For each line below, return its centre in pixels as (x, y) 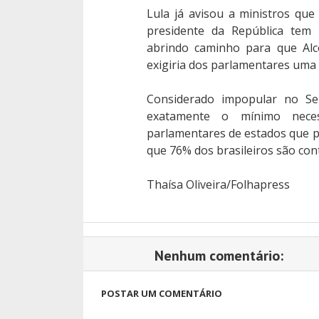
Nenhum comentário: (219, 255)
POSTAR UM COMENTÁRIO (162, 293)
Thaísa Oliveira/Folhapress (218, 184)
